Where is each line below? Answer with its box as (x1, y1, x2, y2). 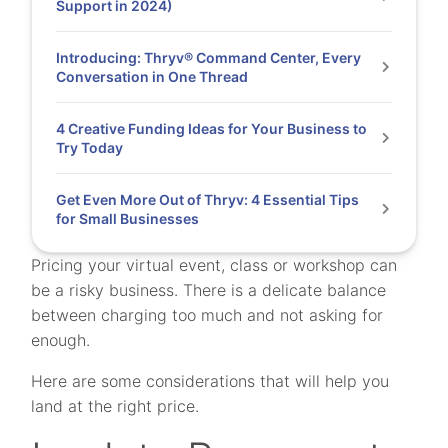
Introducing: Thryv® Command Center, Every (56, 49, 362, 66)
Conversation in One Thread (56, 68, 249, 85)
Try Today (56, 139, 124, 156)
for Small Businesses (56, 210, 200, 227)
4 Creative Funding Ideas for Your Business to (56, 120, 368, 137)
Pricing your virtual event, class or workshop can (31, 255, 398, 275)
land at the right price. (31, 396, 200, 416)
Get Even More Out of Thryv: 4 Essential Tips (56, 191, 360, 208)
